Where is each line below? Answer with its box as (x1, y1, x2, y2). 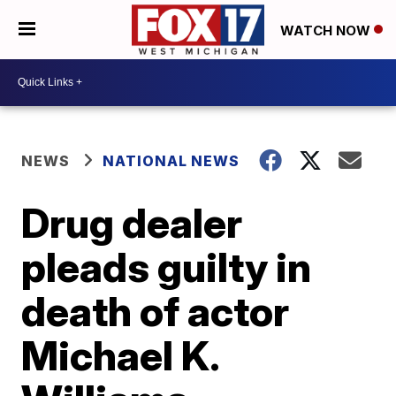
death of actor (21, 286, 290, 336)
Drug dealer (21, 197, 243, 247)
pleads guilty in (21, 241, 312, 292)
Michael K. (21, 330, 219, 380)
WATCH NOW (280, 21, 374, 39)
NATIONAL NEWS (103, 151, 240, 170)
